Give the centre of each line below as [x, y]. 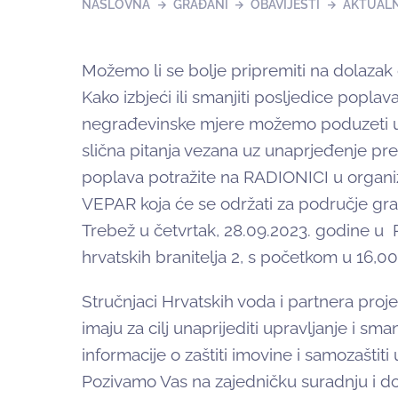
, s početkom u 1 [302, 257]
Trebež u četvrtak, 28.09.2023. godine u [233, 231]
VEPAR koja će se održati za [190, 204]
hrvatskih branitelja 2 [161, 257]
